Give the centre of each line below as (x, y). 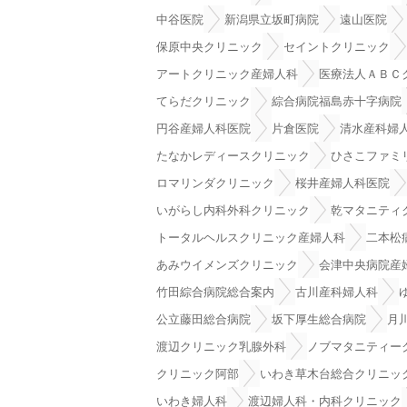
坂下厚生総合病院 (319, 319)
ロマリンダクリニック (215, 183)
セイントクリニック (337, 47)
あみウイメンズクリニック (227, 265)
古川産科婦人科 (337, 292)
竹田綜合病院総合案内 (215, 292)
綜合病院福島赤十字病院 (337, 101)
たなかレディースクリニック (233, 156)
